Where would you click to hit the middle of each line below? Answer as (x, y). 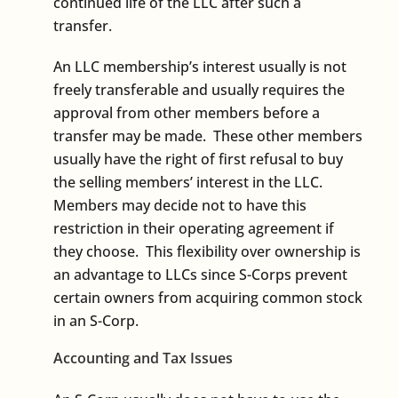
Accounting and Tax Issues (143, 358)
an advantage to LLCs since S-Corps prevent (200, 274)
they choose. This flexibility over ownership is (207, 251)
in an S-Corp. (96, 320)
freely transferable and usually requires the (199, 89)
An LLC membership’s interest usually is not (200, 66)
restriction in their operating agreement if (194, 228)
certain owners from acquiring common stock (208, 297)
